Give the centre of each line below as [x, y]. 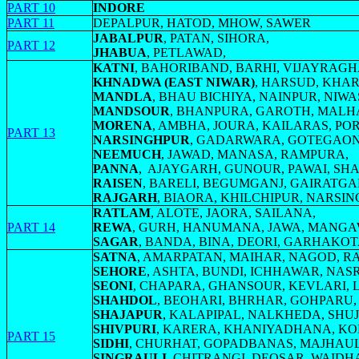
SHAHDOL [125, 300]
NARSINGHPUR [141, 140]
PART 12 [31, 45]
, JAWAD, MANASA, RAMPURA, [255, 154]
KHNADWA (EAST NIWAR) [174, 82]
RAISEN [118, 183]
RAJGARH [125, 198]
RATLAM [122, 213]
